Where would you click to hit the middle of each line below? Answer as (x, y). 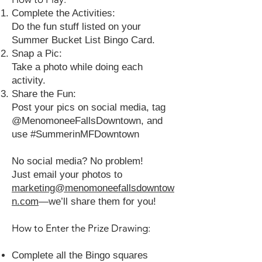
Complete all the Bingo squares (80, 255)
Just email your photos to (67, 175)
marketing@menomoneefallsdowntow (93, 188)
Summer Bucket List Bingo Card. (83, 40)
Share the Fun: (44, 94)
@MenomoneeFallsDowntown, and (87, 121)
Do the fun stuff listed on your (76, 27)
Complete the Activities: (63, 13)
